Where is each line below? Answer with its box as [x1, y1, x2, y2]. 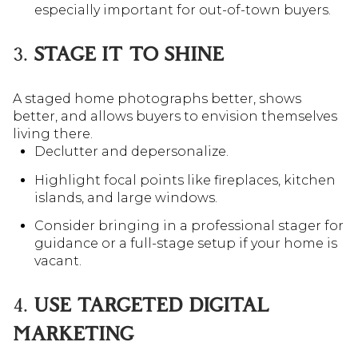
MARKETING [13, 320, 134, 348]
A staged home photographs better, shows [13, 91, 301, 107]
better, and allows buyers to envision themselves [13, 109, 337, 125]
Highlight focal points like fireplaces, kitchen [34, 172, 336, 188]
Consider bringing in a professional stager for [34, 218, 344, 233]
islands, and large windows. [34, 189, 217, 205]
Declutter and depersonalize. [34, 144, 229, 160]
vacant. [34, 253, 82, 268]
